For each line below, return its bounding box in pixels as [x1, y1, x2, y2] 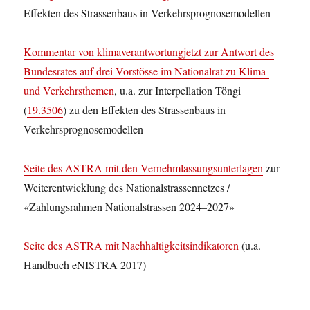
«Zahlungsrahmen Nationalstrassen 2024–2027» [24, 199, 235, 214]
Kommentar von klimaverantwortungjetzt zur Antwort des [24, 44, 275, 59]
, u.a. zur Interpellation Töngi [114, 83, 241, 98]
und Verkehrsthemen [24, 83, 115, 98]
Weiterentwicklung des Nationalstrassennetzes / [24, 180, 230, 194]
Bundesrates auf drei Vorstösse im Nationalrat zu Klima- [24, 64, 270, 78]
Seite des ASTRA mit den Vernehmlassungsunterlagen [24, 161, 264, 175]
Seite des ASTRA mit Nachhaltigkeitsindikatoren [24, 238, 242, 253]
